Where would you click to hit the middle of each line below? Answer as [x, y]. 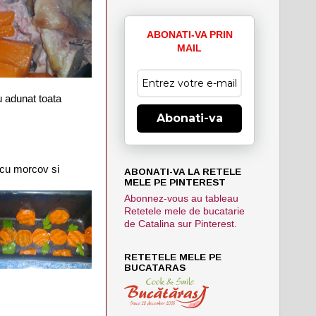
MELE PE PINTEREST [175, 182]
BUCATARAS [155, 267]
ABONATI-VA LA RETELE [183, 171]
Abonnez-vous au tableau [181, 198]
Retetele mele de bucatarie [184, 211]
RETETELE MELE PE [173, 257]
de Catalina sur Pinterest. [181, 224]
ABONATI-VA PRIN [189, 34]
